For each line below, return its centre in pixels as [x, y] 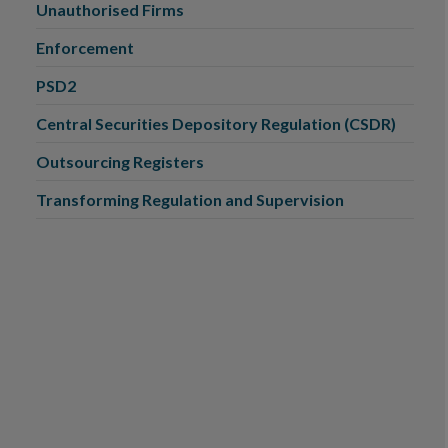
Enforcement [85, 47]
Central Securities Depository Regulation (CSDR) [216, 123]
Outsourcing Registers [120, 161]
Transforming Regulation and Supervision [190, 199]
